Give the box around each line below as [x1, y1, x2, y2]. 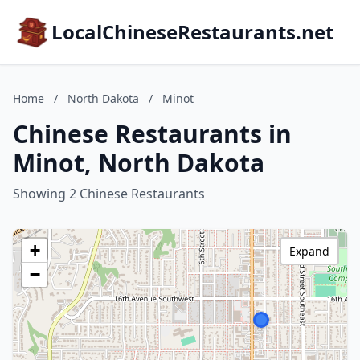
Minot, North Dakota [13, 146, 264, 179]
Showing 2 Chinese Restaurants [13, 185, 205, 202]
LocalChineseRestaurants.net [51, 18, 333, 45]
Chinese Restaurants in [13, 117, 292, 150]
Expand [289, 243, 329, 259]
